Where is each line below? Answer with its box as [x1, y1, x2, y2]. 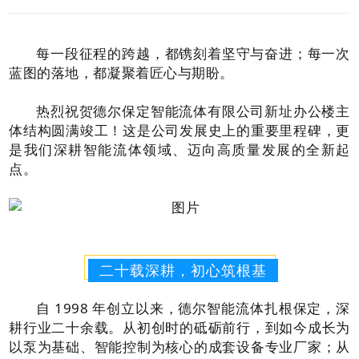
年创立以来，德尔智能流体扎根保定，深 [92, 298, 350, 317]
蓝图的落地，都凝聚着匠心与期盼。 [9, 63, 234, 82]
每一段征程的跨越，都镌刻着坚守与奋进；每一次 [36, 43, 350, 63]
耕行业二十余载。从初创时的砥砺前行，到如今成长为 [9, 317, 350, 337]
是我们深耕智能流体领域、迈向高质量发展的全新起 [9, 139, 350, 159]
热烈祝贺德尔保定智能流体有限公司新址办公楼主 [36, 101, 350, 120]
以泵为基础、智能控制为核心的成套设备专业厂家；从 [9, 337, 350, 356]
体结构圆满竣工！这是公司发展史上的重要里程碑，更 [9, 120, 350, 139]
